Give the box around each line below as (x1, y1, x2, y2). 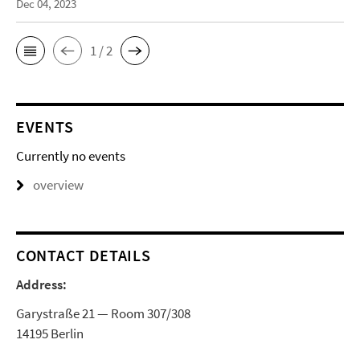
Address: (16, 276, 67, 293)
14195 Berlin (16, 325, 84, 342)
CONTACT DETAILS (16, 245, 151, 265)
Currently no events (16, 147, 125, 165)
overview (33, 176, 84, 194)
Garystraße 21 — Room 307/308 (16, 305, 190, 322)
